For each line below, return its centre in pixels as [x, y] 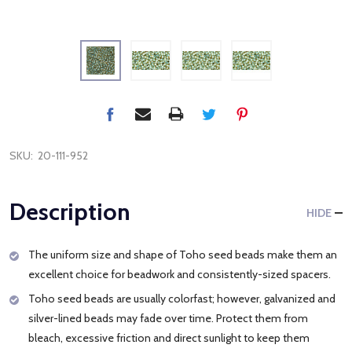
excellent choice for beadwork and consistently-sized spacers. [180, 274]
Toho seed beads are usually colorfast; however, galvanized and [182, 298]
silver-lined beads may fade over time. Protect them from [168, 318]
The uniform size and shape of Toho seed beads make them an [183, 254]
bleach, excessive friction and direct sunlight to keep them [169, 337]
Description [70, 211]
